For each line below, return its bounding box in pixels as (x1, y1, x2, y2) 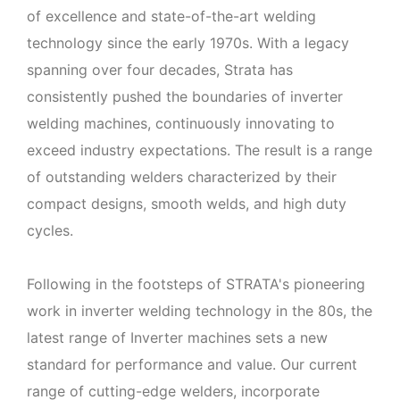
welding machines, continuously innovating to (27, 114, 335, 132)
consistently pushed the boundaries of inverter (27, 87, 343, 105)
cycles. (27, 221, 73, 239)
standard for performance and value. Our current (27, 355, 357, 373)
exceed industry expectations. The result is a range (27, 141, 372, 159)
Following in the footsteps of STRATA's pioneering (27, 275, 365, 293)
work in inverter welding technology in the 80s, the (27, 302, 372, 320)
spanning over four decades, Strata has (27, 61, 293, 79)
